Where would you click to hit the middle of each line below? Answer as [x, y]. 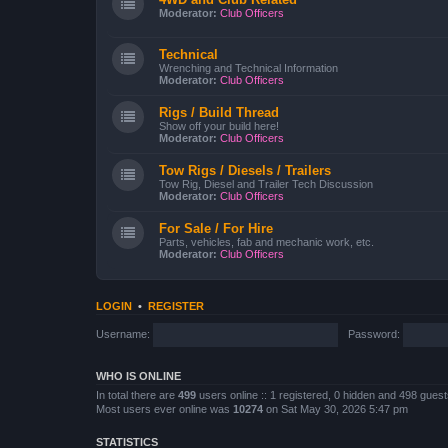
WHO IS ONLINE [138, 376]
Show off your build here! [219, 126]
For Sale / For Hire [216, 228]
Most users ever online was [164, 409]
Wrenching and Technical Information [248, 68]
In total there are [137, 395]
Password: [373, 333]
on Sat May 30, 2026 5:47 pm [335, 409]
